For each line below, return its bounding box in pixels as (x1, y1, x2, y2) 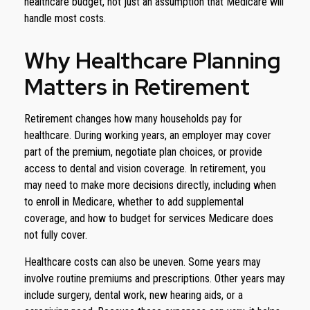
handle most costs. (24, 12, 106, 25)
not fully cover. (24, 228, 87, 241)
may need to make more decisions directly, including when (24, 179, 276, 192)
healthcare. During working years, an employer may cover (24, 129, 271, 142)
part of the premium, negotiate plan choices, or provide (24, 145, 262, 158)
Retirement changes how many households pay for (24, 112, 242, 125)
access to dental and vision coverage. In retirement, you (24, 162, 266, 175)
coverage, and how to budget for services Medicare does (24, 212, 273, 225)
